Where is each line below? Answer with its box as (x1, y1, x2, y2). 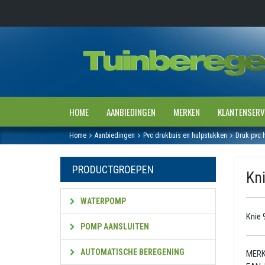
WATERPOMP (79, 196, 126, 206)
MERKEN (173, 105, 200, 118)
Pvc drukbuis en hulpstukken (143, 131, 227, 140)
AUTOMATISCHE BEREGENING (79, 247, 185, 257)
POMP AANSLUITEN (79, 222, 149, 231)
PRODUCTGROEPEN (72, 163, 154, 176)
